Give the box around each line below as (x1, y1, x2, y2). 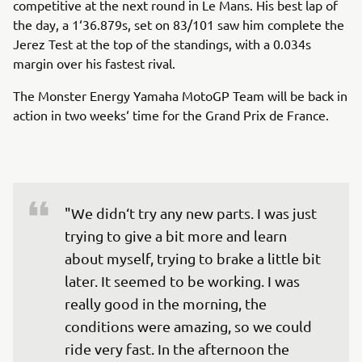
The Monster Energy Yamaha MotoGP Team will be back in (13, 87, 347, 103)
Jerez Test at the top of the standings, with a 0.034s (13, 36, 311, 52)
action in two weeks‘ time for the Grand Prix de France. (13, 107, 329, 123)
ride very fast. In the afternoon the (65, 340, 293, 357)
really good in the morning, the (65, 295, 270, 312)
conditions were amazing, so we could (65, 318, 315, 335)
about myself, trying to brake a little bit (65, 250, 324, 267)
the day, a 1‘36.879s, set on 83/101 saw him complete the (13, 16, 344, 32)
